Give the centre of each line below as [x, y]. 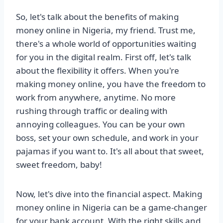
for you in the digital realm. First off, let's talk [104, 57]
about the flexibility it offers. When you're [98, 71]
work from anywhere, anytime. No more [96, 98]
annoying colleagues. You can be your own [101, 124]
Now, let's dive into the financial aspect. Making [109, 194]
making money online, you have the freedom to [111, 84]
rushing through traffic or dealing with [92, 111]
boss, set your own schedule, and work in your [107, 138]
